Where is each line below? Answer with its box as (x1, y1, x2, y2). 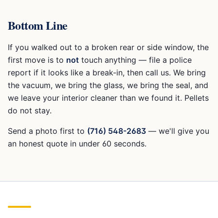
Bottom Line (8, 17, 68, 34)
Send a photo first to (8, 126, 87, 136)
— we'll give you (146, 126, 209, 136)
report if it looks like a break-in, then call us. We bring (8, 68, 206, 77)
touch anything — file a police (79, 55, 192, 65)
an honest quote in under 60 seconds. (8, 139, 146, 148)
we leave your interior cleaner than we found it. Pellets (8, 93, 209, 103)
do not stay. (8, 106, 52, 115)
